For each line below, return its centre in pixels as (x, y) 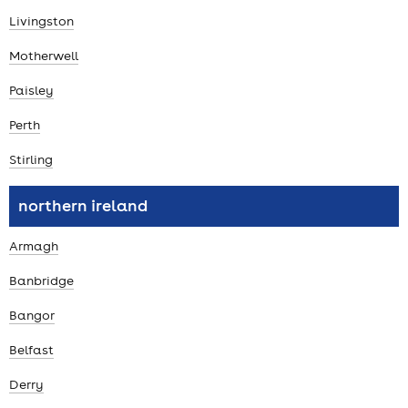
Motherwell (44, 55)
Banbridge (41, 281)
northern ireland (83, 205)
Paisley (31, 90)
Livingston (41, 20)
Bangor (32, 316)
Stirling (31, 159)
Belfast (31, 350)
